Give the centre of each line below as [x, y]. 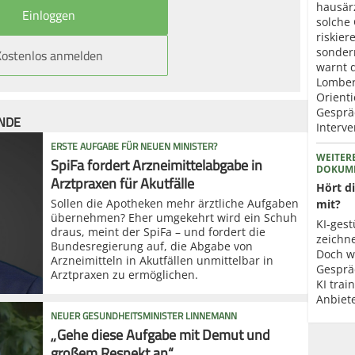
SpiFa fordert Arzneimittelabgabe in [157, 165]
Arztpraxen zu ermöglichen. [124, 274]
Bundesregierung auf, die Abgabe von [152, 246]
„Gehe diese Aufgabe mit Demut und [160, 334]
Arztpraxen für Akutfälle [122, 183]
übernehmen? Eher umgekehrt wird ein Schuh [174, 217]
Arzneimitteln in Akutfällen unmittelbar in [162, 260]
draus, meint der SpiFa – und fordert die [158, 231]
